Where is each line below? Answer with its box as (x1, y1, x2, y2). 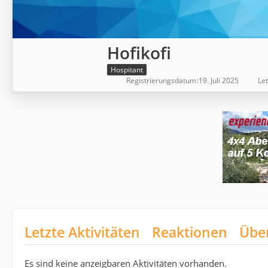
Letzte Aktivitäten (25, 223, 140, 242)
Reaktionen (152, 223, 227, 242)
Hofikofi (107, 41, 171, 64)
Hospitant (111, 65, 143, 75)
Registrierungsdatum (126, 75, 196, 86)
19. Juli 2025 (199, 75, 239, 86)
